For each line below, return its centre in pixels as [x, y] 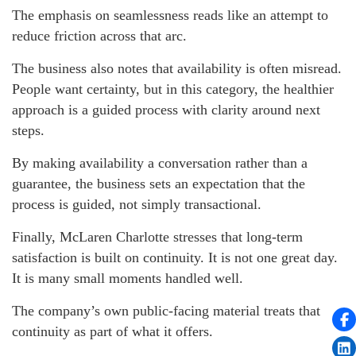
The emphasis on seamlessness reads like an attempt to [170, 15]
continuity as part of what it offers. [112, 331]
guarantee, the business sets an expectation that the [159, 184]
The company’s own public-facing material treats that [166, 311]
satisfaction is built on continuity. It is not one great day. [175, 257]
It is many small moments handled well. [128, 278]
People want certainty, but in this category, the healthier [173, 89]
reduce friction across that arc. [99, 36]
